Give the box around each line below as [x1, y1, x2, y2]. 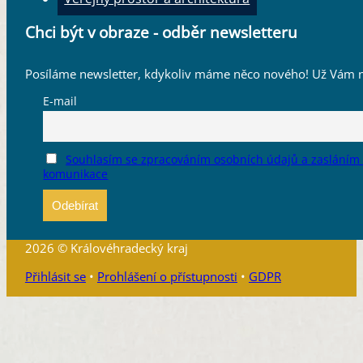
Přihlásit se [24, 268, 86, 285]
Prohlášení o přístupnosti [96, 268, 237, 285]
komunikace [43, 166, 109, 181]
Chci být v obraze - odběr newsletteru [24, 21, 297, 43]
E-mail [43, 93, 78, 109]
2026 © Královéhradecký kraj [24, 240, 188, 257]
